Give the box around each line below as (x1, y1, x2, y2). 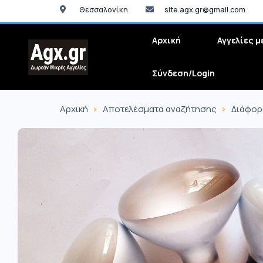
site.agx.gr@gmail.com (164, 4, 245, 15)
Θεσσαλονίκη (79, 4, 128, 15)
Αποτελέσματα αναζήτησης (103, 103, 217, 115)
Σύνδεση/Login (152, 68, 215, 79)
